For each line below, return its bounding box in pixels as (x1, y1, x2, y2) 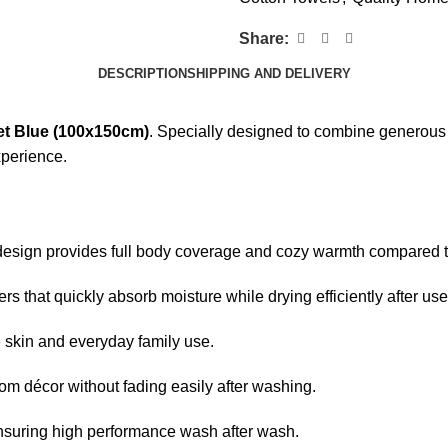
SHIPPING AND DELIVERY (186, 65, 351, 81)
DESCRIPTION (97, 65, 187, 81)
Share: (239, 30, 289, 47)
